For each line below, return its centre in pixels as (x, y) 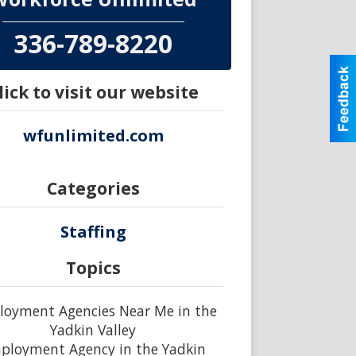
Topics (93, 267)
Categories (93, 188)
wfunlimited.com (93, 135)
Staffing (93, 231)
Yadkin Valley (93, 329)
